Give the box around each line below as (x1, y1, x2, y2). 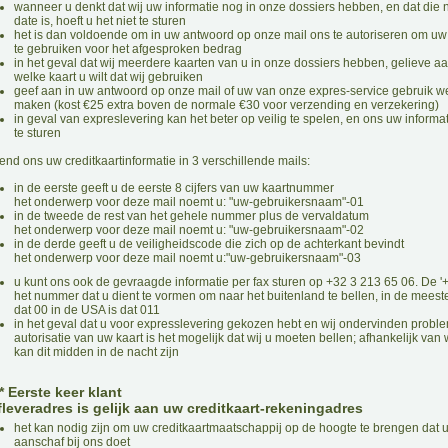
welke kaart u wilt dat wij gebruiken (14, 70, 203, 84)
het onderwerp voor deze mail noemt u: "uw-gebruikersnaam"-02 (14, 223, 364, 237)
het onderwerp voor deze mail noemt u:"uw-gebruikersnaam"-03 (14, 251, 361, 265)
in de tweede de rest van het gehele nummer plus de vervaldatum (14, 209, 369, 223)
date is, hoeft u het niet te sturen (14, 14, 186, 28)
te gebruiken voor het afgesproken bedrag (14, 42, 242, 56)
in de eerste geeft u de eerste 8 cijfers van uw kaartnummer (14, 181, 334, 195)
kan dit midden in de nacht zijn (14, 345, 179, 359)
